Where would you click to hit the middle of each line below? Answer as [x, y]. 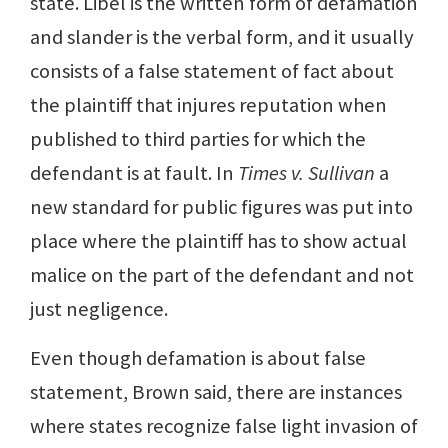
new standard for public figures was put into [221, 207]
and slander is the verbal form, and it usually [222, 37]
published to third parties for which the [198, 139]
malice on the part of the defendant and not [222, 275]
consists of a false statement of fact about [212, 71]
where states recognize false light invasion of [224, 426]
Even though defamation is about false [198, 358]
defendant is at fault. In [134, 173]
